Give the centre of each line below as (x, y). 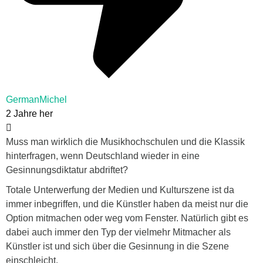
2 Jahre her (29, 113)
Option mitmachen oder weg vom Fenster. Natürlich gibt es (127, 218)
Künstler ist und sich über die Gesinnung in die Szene (117, 246)
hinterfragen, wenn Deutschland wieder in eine (103, 156)
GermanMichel (36, 99)
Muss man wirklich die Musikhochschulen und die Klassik (125, 141)
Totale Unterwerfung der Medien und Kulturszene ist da (120, 190)
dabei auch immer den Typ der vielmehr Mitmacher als (118, 232)
